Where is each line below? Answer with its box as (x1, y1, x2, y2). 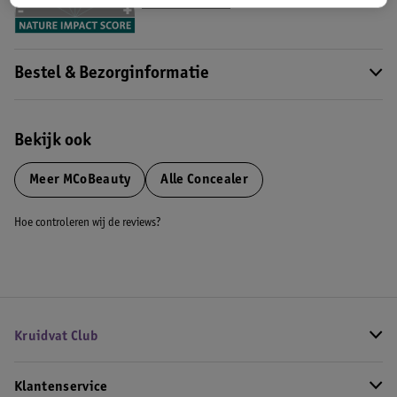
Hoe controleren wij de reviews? (14, 217, 161, 230)
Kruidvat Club (14, 330, 98, 344)
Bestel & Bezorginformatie (14, 66, 209, 83)
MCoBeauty (59, 173, 131, 187)
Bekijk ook (14, 133, 91, 151)
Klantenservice (14, 380, 108, 394)
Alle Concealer (160, 173, 248, 187)
